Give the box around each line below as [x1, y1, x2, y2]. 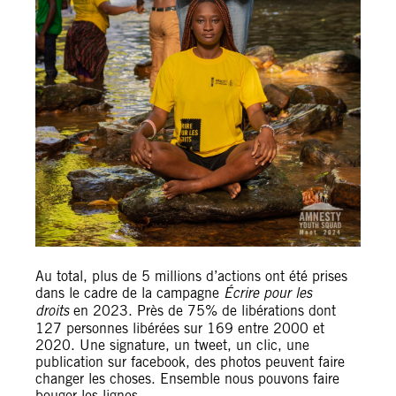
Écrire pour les [224, 284, 312, 302]
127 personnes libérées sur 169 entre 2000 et [35, 319, 324, 337]
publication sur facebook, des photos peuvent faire [35, 353, 345, 370]
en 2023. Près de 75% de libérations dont [69, 301, 336, 319]
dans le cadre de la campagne [35, 284, 224, 301]
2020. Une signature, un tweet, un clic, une [35, 336, 309, 354]
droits [35, 301, 69, 320]
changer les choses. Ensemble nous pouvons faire [35, 369, 339, 387]
